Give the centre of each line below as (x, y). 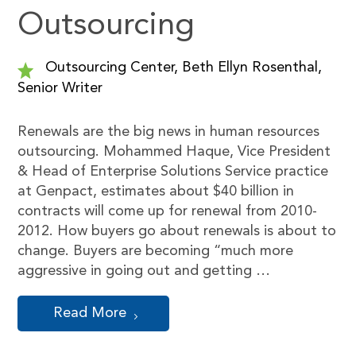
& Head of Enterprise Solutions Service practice (173, 172)
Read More (90, 313)
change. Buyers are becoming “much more (156, 251)
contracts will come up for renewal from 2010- (168, 211)
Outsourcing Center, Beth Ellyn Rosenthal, (182, 68)
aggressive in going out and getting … (144, 271)
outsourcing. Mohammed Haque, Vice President (174, 152)
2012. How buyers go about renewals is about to (177, 231)
